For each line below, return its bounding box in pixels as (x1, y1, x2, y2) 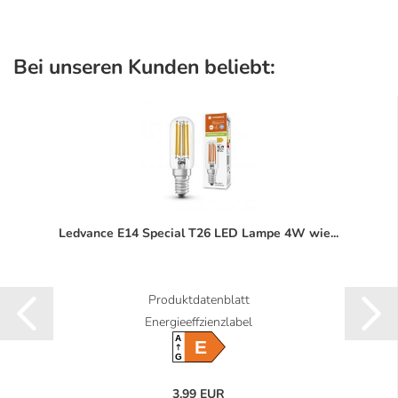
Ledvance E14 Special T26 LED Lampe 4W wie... (59, 225, 338, 243)
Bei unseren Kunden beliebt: (13, 53, 275, 82)
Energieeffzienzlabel (145, 314, 252, 331)
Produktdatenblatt (147, 291, 250, 309)
